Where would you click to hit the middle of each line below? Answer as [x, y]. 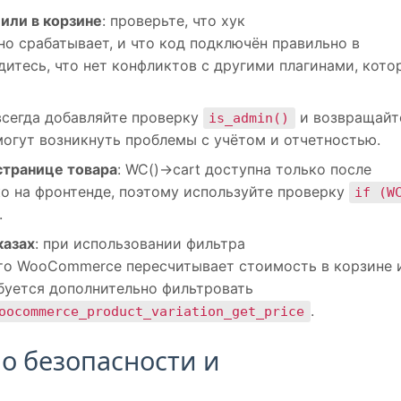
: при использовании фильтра [140, 243]
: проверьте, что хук [174, 20]
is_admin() [249, 118]
